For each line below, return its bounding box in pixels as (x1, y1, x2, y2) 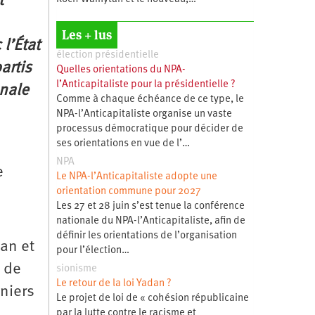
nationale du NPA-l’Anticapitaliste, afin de (56, 215, 245, 226)
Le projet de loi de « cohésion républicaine (56, 292, 249, 304)
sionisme (56, 263, 97, 274)
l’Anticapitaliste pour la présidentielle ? (56, 79, 236, 90)
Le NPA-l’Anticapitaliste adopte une (56, 171, 217, 182)
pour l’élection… (56, 245, 129, 256)
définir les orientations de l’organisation (56, 230, 237, 241)
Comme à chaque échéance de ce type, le (56, 94, 244, 105)
